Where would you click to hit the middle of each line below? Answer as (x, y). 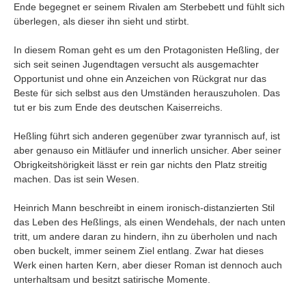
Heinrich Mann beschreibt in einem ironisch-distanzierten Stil (144, 207)
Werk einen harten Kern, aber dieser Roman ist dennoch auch (148, 265)
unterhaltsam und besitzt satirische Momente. (112, 279)
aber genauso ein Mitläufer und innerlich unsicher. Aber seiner (148, 150)
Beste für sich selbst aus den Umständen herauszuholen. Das (147, 93)
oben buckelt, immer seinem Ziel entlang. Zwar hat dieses (139, 250)
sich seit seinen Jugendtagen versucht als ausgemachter (136, 64)
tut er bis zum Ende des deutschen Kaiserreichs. (118, 107)
